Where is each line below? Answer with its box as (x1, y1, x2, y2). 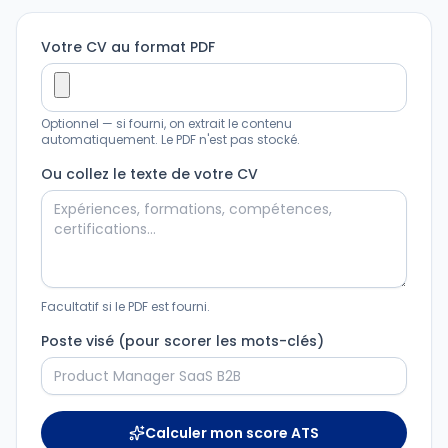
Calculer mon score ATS (145, 423, 319, 443)
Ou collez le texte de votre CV (41, 164, 258, 184)
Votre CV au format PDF (41, 37, 215, 57)
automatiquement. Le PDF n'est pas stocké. (41, 131, 300, 148)
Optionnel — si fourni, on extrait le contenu (41, 115, 292, 132)
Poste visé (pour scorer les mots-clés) (41, 331, 324, 351)
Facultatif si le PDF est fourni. (41, 298, 210, 315)
